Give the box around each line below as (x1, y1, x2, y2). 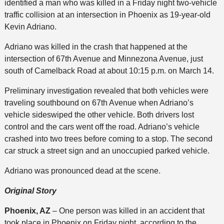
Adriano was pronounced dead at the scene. (4, 166, 160, 175)
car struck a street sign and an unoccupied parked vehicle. (4, 146, 209, 155)
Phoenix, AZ (4, 206, 52, 215)
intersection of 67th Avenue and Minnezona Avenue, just (4, 54, 203, 63)
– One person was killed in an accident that (52, 206, 204, 215)
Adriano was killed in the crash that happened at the (4, 42, 187, 51)
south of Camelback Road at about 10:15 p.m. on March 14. (4, 66, 214, 75)
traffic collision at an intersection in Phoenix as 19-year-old (4, 10, 210, 19)
